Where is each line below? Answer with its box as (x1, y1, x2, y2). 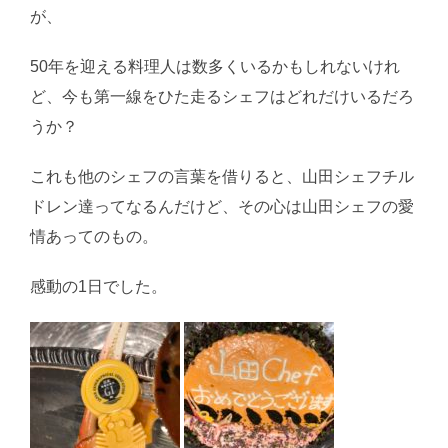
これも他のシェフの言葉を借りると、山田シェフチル (30, 168, 414, 186)
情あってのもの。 (30, 228, 158, 246)
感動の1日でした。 (30, 278, 167, 296)
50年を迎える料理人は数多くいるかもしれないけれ (30, 58, 400, 76)
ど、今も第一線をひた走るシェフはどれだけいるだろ (30, 88, 414, 106)
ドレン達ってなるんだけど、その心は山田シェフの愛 (30, 198, 414, 216)
